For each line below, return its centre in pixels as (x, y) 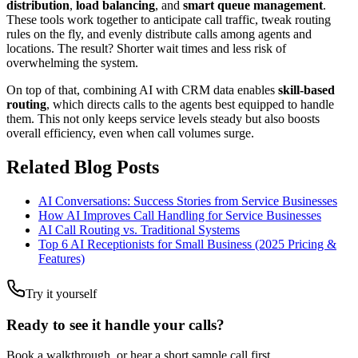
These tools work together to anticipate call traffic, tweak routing (169, 20)
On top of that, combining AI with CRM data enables (142, 90)
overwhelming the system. (72, 63)
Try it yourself (61, 294)
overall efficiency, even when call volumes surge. (130, 133)
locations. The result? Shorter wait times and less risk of (146, 49)
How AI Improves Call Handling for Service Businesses (180, 215)
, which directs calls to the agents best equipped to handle (190, 105)
